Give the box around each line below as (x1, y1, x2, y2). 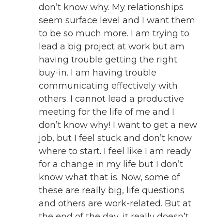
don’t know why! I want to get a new (39, 119, 197, 130)
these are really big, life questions (39, 185, 185, 196)
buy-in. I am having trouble (39, 67, 156, 78)
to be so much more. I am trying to (39, 28, 189, 39)
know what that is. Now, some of (39, 171, 180, 183)
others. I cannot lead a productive (39, 93, 184, 104)
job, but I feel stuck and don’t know (39, 132, 192, 143)
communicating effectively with (39, 80, 178, 91)
